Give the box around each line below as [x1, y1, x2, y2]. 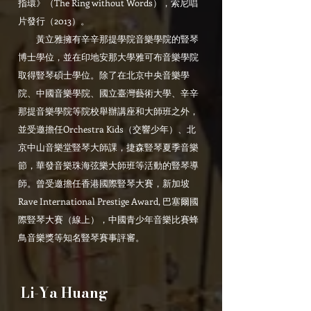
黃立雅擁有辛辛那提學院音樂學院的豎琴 [18, 33, 199, 44]
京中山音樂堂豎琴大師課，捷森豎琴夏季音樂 [18, 141, 199, 153]
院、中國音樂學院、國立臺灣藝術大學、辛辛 [18, 87, 199, 99]
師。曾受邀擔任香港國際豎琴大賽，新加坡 [18, 177, 190, 189]
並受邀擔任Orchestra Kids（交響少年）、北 [18, 123, 196, 135]
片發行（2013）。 [18, 15, 90, 26]
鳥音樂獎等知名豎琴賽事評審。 [18, 231, 144, 243]
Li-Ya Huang [21, 282, 108, 303]
